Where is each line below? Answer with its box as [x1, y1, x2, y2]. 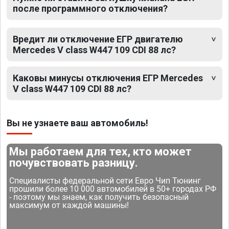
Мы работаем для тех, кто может [9, 145, 192, 158]
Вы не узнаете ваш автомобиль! [7, 117, 148, 128]
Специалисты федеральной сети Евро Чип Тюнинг [9, 175, 201, 186]
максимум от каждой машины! [9, 200, 129, 210]
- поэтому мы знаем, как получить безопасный [9, 192, 189, 202]
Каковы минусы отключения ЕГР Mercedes [13, 72, 203, 83]
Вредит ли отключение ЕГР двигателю [13, 33, 183, 44]
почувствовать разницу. [9, 156, 139, 169]
